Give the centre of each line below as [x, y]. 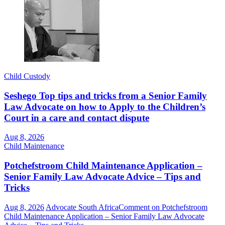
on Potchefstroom [179, 207]
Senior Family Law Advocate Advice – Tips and [102, 177]
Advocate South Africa [82, 207]
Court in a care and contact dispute [77, 118]
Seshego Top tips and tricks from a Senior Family [105, 95]
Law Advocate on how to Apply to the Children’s [105, 106]
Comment [134, 207]
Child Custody [27, 76]
